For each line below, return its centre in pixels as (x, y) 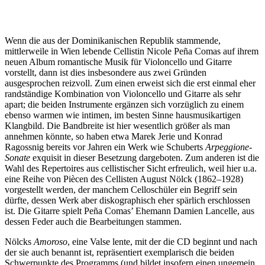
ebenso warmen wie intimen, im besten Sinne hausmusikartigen (123, 115)
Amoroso (51, 241)
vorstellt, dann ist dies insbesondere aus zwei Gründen (106, 72)
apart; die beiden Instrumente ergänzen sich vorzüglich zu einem (124, 104)
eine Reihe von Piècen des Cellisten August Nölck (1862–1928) (124, 179)
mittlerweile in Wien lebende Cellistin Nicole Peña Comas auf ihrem (132, 51)
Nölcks (19, 241)
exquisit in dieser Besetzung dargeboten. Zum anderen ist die (145, 157)
